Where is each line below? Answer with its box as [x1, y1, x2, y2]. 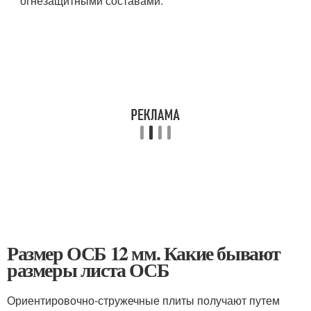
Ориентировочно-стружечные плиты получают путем [7, 292, 280, 308]
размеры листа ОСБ [7, 255, 169, 284]
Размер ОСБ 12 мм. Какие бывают [7, 238, 280, 267]
